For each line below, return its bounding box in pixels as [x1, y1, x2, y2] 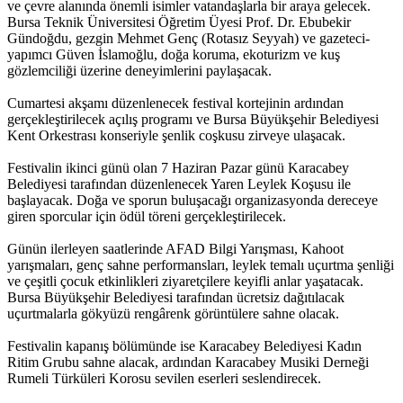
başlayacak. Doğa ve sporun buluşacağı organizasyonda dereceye [7, 193, 378, 209]
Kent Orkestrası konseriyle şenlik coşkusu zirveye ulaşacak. [7, 128, 345, 144]
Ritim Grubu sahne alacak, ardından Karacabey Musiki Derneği [7, 354, 369, 371]
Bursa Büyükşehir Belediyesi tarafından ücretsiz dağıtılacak [7, 290, 345, 306]
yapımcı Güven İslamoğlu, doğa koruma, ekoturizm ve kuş [7, 47, 340, 63]
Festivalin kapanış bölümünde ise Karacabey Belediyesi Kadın [7, 338, 362, 354]
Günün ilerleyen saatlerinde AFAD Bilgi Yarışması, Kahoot [7, 241, 344, 257]
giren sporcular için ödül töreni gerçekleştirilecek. [7, 209, 286, 225]
